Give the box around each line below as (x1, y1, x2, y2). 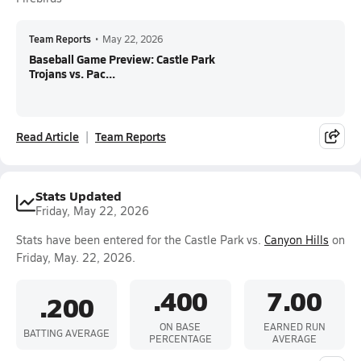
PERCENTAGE (148, 332, 212, 345)
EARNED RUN (263, 320, 326, 333)
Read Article (16, 128, 79, 144)
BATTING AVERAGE (23, 326, 110, 339)
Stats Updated (35, 186, 122, 205)
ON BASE (160, 320, 201, 333)
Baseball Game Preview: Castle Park (29, 51, 215, 67)
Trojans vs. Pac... (29, 65, 115, 81)
